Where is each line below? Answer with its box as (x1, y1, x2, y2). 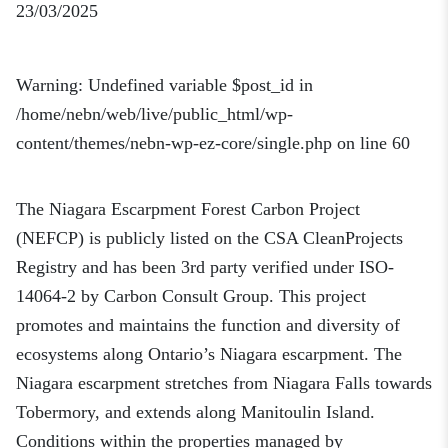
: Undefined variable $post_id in (78, 75, 313, 96)
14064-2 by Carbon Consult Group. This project (16, 286, 366, 307)
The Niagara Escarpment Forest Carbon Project (16, 199, 360, 220)
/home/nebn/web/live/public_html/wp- (16, 104, 293, 125)
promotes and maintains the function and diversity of (16, 315, 400, 336)
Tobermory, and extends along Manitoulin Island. (16, 402, 375, 423)
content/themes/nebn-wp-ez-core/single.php (16, 133, 332, 154)
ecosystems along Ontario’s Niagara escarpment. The (16, 344, 402, 365)
